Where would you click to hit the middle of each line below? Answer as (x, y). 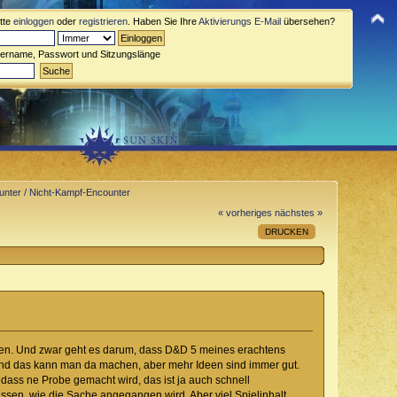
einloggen (34, 21)
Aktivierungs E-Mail (240, 21)
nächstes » (298, 212)
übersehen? (308, 21)
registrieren (103, 21)
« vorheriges (245, 212)
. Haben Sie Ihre (163, 21)
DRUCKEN (287, 231)
